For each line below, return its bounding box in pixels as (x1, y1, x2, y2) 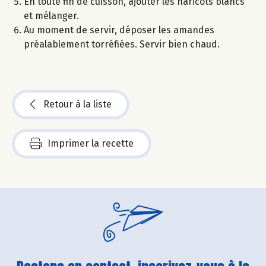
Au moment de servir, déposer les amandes (24, 24, 214, 36)
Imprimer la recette (47, 138, 134, 150)
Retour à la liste (43, 99, 112, 110)
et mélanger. (24, 10, 79, 22)
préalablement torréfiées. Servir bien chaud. (24, 39, 220, 50)
